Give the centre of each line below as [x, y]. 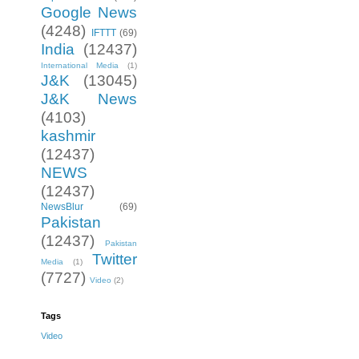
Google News [89, 13]
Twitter [115, 260]
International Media [80, 66]
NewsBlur [62, 207]
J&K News [89, 99]
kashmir [68, 136]
